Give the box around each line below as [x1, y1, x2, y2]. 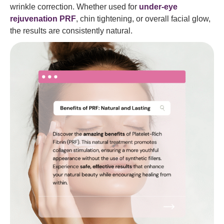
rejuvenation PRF [10, 14, 76, 23]
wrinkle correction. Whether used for [10, 2, 139, 11]
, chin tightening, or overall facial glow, [76, 14, 210, 23]
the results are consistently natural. [10, 26, 132, 35]
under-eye [139, 2, 177, 11]
